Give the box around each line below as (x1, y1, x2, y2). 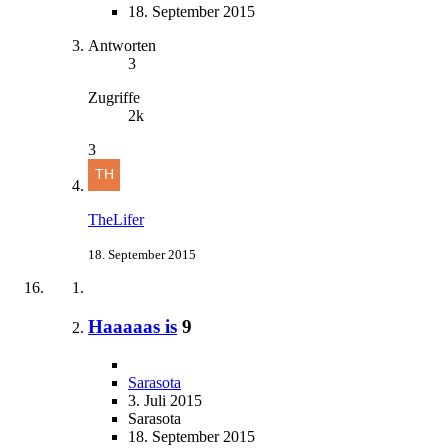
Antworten (88, 36, 156, 54)
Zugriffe (88, 88, 140, 106)
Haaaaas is (88, 315, 177, 337)
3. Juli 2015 (128, 392, 202, 410)
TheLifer (88, 210, 144, 228)
